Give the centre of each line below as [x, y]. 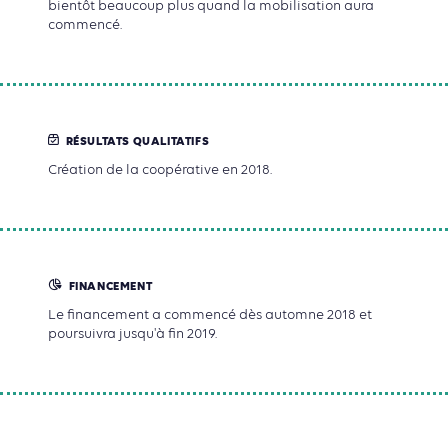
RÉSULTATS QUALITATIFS [137, 141]
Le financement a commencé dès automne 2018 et [210, 315]
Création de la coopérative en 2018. [160, 169]
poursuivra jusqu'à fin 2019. [132, 334]
